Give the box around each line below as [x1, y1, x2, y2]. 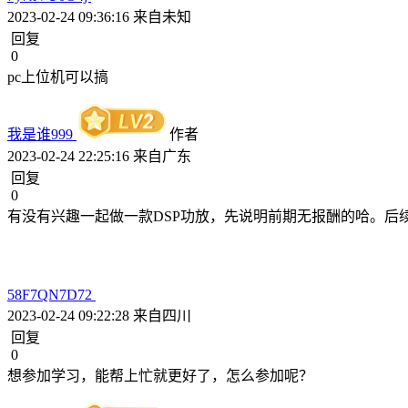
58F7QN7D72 [7, 287, 96, 302]
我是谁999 [7, 127, 76, 142]
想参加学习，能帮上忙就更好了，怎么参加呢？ [7, 368, 313, 383]
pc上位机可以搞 [7, 69, 108, 85]
